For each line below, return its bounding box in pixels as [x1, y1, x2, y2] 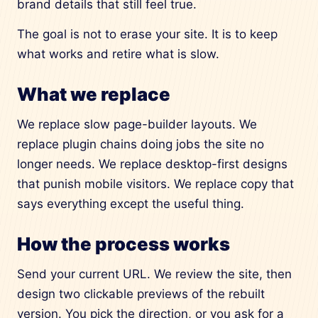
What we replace [17, 83, 170, 105]
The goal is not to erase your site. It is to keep [17, 27, 278, 41]
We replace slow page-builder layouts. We [17, 117, 257, 131]
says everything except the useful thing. [17, 197, 244, 211]
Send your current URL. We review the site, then [17, 267, 292, 281]
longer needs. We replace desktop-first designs [17, 157, 287, 171]
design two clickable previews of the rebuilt [17, 287, 265, 301]
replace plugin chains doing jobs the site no [17, 137, 264, 151]
